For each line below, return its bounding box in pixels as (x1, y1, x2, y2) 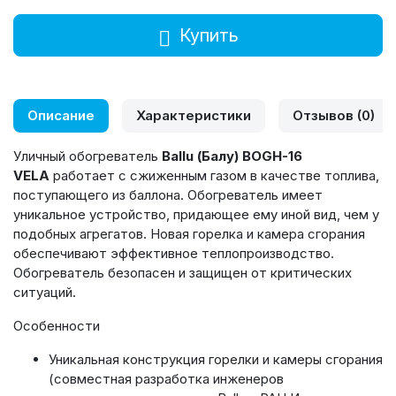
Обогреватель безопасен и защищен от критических (13, 264, 352, 281)
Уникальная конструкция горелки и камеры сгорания (49, 351, 383, 368)
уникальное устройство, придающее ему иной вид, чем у (13, 206, 379, 223)
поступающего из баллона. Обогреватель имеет (13, 187, 323, 203)
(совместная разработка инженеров (49, 370, 284, 387)
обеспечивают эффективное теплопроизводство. (13, 245, 334, 262)
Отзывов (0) (293, 107, 375, 124)
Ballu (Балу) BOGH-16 (162, 148, 302, 164)
